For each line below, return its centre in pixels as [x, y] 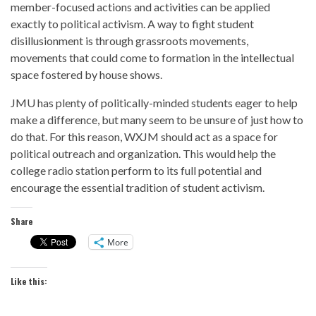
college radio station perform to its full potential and [136, 170]
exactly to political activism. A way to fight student [132, 24]
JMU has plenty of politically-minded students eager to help [154, 103]
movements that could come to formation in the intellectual [152, 57]
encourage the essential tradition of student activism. [138, 187]
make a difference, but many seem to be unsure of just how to [157, 120]
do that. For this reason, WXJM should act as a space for [144, 136]
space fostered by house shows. [86, 74]
